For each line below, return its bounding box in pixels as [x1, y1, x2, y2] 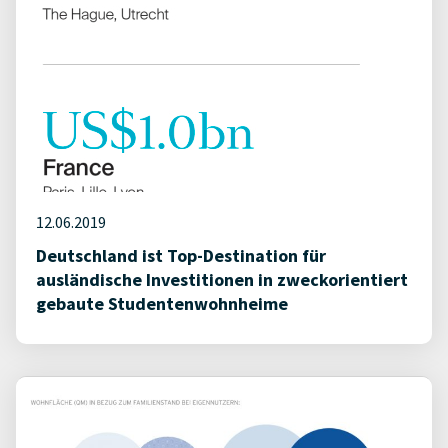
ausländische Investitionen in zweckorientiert [36, 268, 408, 291]
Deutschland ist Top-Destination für [36, 244, 326, 267]
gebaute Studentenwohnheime [36, 292, 288, 315]
